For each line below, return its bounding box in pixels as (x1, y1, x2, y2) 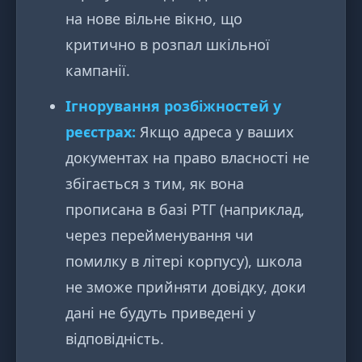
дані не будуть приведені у (65, 303, 255, 323)
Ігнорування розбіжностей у (65, 96, 281, 116)
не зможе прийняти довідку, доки (65, 277, 306, 297)
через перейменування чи (65, 225, 254, 246)
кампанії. (65, 61, 130, 81)
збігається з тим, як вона (65, 174, 244, 194)
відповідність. (65, 329, 164, 349)
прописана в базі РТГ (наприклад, (65, 200, 305, 220)
